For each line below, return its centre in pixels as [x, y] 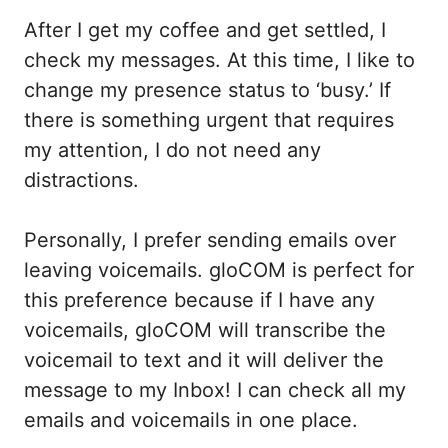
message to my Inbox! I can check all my [215, 389]
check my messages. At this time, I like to [219, 59]
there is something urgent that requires [209, 119]
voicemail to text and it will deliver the [204, 359]
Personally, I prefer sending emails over [210, 239]
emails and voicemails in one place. [194, 419]
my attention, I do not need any [172, 149]
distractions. [81, 179]
